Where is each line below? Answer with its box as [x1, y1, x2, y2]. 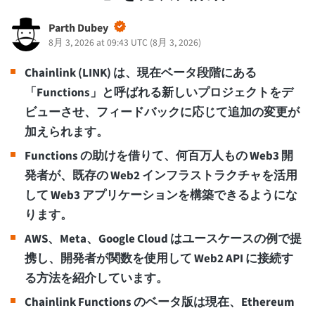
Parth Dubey [48, 20, 108, 37]
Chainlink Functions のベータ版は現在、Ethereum [25, 294, 295, 311]
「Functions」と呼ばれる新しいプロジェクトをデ [25, 84, 293, 102]
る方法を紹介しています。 [25, 270, 168, 288]
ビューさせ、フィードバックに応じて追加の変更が [25, 104, 300, 122]
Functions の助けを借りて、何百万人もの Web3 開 [25, 148, 293, 165]
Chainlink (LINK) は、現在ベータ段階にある [25, 65, 257, 82]
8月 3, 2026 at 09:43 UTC [48, 36, 148, 50]
